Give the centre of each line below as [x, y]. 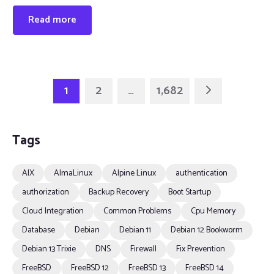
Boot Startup [190, 192]
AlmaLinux [73, 173]
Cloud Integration [53, 211]
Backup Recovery [119, 192]
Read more [52, 20]
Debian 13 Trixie [49, 249]
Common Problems [137, 211]
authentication [202, 173]
